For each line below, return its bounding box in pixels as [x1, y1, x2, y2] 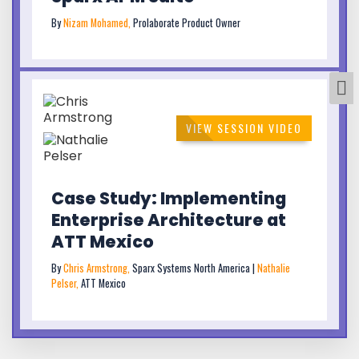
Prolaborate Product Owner [133, 14, 240, 30]
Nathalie [257, 260, 290, 276]
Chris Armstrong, [63, 260, 132, 276]
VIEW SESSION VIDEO [186, 119, 303, 136]
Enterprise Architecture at [51, 208, 286, 232]
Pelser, [51, 276, 81, 292]
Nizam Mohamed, [63, 14, 133, 30]
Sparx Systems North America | [132, 260, 257, 276]
